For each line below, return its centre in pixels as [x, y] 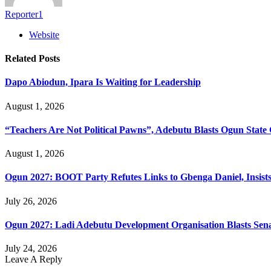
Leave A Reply [34, 260]
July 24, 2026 [31, 249]
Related [22, 59]
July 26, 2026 [31, 201]
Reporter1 [24, 14]
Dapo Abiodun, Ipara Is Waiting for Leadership [103, 82]
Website [44, 34]
